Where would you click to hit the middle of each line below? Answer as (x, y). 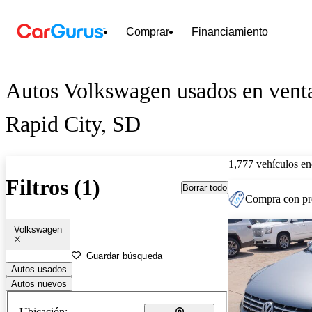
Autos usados (39, 269)
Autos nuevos (39, 283)
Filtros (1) (53, 188)
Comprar (148, 32)
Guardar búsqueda (125, 256)
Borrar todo (205, 187)
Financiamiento (230, 32)
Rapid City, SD (73, 124)
